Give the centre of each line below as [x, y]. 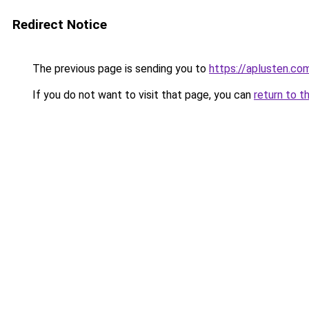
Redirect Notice [60, 24]
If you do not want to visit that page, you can [142, 95]
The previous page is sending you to [119, 69]
